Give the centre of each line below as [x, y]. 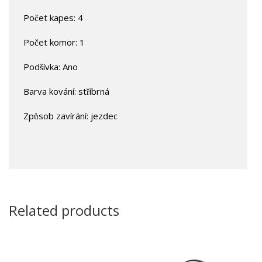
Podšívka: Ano [51, 66]
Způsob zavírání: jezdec [70, 116]
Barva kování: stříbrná [66, 91]
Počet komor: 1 [54, 42]
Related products [64, 210]
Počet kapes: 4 [53, 17]
